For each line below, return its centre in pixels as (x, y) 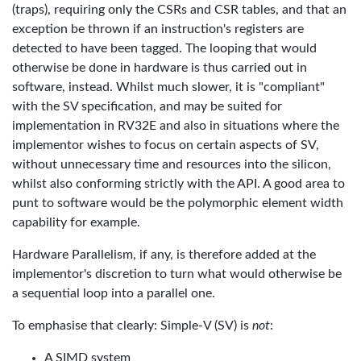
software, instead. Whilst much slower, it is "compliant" (168, 87)
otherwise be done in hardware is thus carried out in (160, 68)
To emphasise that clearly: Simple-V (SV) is (132, 326)
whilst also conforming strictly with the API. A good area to (178, 184)
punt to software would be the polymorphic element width (178, 203)
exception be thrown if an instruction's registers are (158, 29)
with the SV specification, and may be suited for (147, 106)
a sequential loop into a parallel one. (114, 293)
